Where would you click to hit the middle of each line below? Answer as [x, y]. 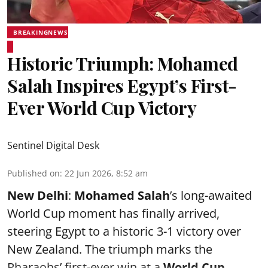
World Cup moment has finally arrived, [113, 213]
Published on [33, 173]
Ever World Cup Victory [102, 107]
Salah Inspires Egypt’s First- [122, 85]
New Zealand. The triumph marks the [110, 249]
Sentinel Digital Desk [53, 145]
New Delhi [38, 195]
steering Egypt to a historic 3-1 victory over [124, 231]
